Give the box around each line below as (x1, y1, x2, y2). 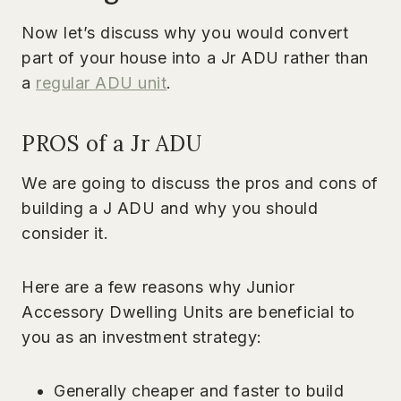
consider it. (21, 223, 109, 243)
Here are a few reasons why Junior (21, 277, 295, 296)
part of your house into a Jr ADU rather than (21, 47, 369, 67)
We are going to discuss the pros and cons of (21, 173, 379, 192)
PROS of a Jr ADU (21, 129, 202, 158)
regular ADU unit (36, 73, 167, 92)
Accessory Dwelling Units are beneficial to (21, 302, 355, 321)
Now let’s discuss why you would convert (21, 22, 349, 42)
